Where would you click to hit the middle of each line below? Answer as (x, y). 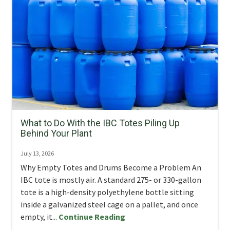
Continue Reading (92, 216)
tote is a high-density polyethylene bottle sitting (107, 192)
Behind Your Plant (56, 133)
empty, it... (40, 216)
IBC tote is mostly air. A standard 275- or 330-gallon (111, 179)
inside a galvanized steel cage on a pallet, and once (109, 204)
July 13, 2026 (37, 153)
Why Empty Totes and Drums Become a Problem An (111, 167)
